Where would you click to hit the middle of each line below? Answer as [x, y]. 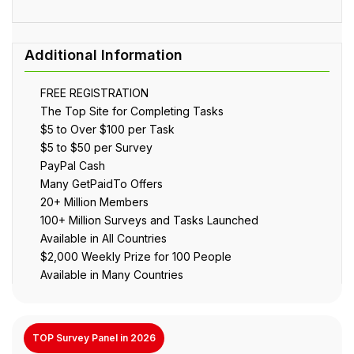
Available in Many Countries [112, 274]
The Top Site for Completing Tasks [132, 111]
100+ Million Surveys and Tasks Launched [149, 220]
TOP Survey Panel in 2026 [94, 338]
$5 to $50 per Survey [96, 147]
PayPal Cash [73, 165]
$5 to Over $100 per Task [107, 129]
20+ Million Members [94, 201]
